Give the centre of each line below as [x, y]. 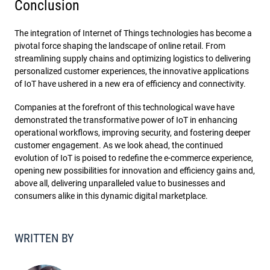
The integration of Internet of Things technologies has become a [133, 33]
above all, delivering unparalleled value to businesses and [120, 183]
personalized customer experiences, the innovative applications [132, 71]
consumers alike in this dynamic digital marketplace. [111, 196]
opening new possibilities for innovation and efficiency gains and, [135, 170]
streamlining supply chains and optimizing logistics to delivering [133, 58]
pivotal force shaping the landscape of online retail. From [120, 46]
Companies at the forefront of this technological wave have [124, 107]
